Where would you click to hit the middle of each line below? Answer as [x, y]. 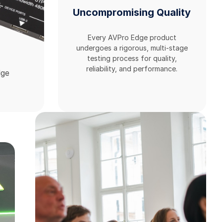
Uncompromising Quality [132, 12]
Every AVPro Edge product [132, 38]
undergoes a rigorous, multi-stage [132, 48]
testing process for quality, [132, 58]
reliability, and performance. [132, 69]
